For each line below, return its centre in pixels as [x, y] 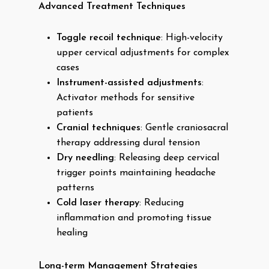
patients [75, 113]
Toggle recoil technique [109, 38]
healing [72, 233]
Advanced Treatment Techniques [112, 7]
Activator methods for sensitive [125, 98]
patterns [75, 188]
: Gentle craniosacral [184, 128]
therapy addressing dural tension [128, 143]
